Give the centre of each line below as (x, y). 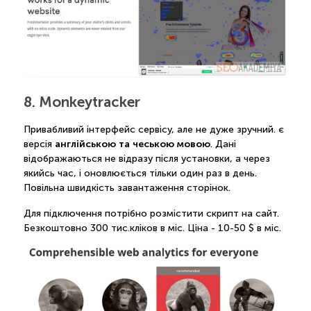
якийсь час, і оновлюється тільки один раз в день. (140, 173)
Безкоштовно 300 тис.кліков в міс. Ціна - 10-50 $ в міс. (152, 228)
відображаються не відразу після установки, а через (146, 158)
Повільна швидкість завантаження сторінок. (127, 187)
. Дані (223, 144)
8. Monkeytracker (82, 102)
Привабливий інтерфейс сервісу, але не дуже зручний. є (153, 129)
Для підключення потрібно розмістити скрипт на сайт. (151, 213)
